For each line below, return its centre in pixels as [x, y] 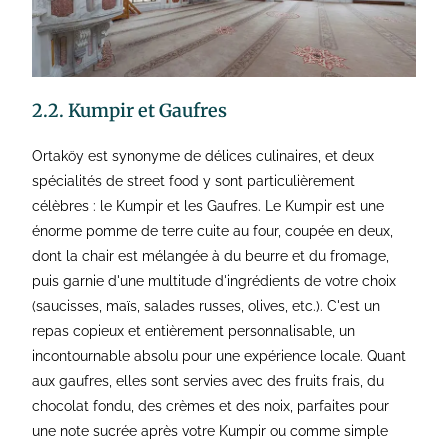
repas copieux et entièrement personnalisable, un [194, 331]
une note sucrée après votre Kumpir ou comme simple [210, 431]
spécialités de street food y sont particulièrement [194, 181]
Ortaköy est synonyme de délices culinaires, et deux [203, 156]
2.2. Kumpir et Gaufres [130, 111]
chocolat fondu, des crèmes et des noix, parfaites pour [211, 406]
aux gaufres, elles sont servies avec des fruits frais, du [208, 381]
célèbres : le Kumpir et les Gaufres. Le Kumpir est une [208, 206]
